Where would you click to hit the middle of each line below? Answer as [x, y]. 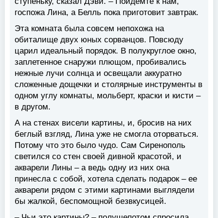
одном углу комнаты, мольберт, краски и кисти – [108, 96]
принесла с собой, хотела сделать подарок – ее [106, 179]
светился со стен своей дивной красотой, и [98, 157]
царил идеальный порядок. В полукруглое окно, [106, 51]
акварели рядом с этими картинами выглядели [105, 190]
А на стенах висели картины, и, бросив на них [103, 123]
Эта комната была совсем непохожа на [89, 29]
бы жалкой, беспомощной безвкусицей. [91, 201]
